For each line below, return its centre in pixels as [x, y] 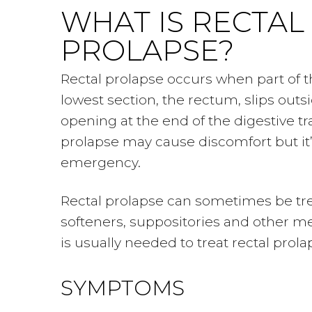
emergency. [101, 162]
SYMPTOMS [123, 288]
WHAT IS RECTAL [182, 21]
